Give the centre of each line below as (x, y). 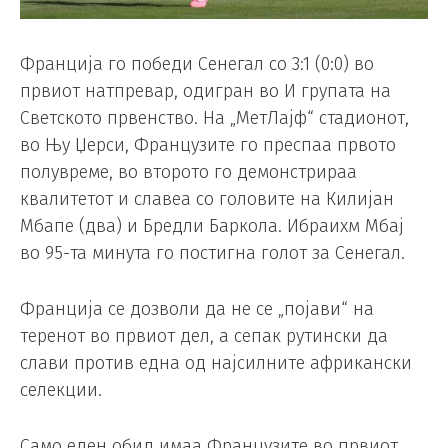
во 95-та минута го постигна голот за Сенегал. (212, 253)
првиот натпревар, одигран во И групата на (205, 91)
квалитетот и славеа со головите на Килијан (207, 199)
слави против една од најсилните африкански (216, 363)
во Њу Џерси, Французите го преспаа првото (208, 145)
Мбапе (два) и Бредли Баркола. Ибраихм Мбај (212, 226)
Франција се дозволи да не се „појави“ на (197, 309)
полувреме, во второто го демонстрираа (188, 172)
